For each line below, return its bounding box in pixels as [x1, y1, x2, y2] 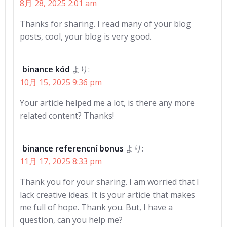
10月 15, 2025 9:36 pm [20, 77, 102, 88]
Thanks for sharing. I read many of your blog [20, 18, 191, 29]
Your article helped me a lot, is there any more [20, 97, 195, 108]
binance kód [22, 64, 70, 75]
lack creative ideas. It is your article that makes [20, 189, 195, 200]
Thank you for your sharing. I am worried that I [20, 176, 199, 187]
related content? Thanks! [20, 110, 114, 121]
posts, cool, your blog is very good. [20, 31, 152, 42]
